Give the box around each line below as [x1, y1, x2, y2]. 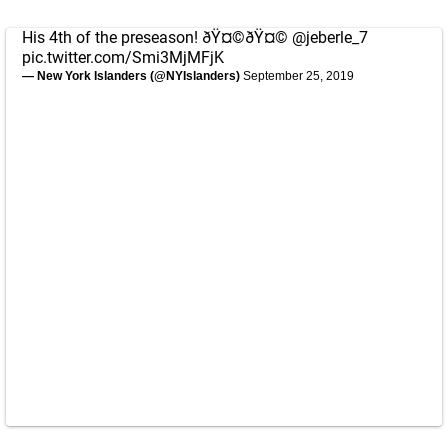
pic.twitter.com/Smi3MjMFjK [22, 48, 224, 67]
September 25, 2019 [243, 69, 354, 83]
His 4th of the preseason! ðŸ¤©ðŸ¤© [22, 28, 292, 47]
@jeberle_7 [292, 28, 368, 47]
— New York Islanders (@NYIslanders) [22, 69, 243, 83]
